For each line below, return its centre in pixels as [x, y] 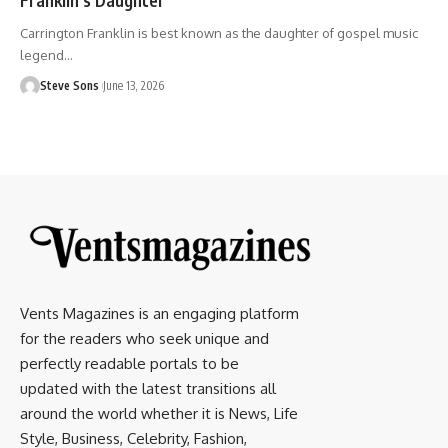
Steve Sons [69, 85]
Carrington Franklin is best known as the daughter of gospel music [219, 32]
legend [42, 54]
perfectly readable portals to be [129, 363]
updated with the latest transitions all [148, 388]
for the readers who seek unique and [144, 338]
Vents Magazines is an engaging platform [159, 313]
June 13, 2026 [133, 85]
